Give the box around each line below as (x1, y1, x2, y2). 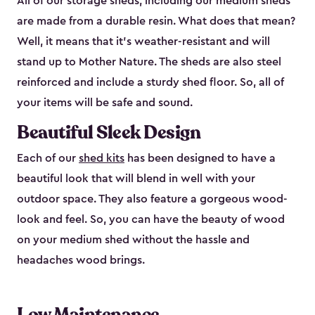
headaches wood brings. (17, 255, 145, 266)
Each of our (17, 153, 79, 165)
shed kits (79, 153, 124, 165)
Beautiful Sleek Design (17, 120, 200, 146)
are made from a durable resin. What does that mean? (17, 15, 295, 27)
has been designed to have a (124, 153, 276, 165)
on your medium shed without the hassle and (17, 234, 250, 246)
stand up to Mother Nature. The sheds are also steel (17, 56, 281, 68)
